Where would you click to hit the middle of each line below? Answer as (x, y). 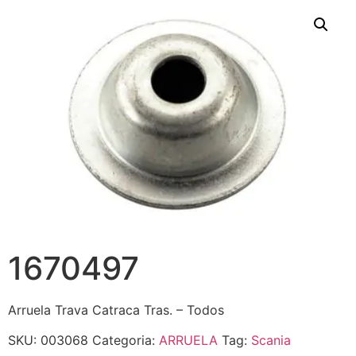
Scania (271, 341)
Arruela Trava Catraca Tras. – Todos (116, 310)
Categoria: (126, 341)
